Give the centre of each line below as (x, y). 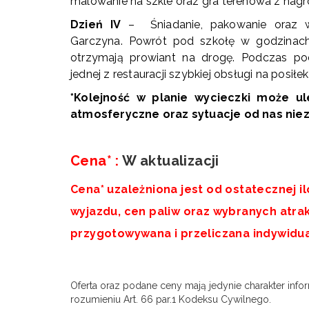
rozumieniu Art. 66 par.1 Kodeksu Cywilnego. (171, 299)
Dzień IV (96, 24)
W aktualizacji (171, 161)
